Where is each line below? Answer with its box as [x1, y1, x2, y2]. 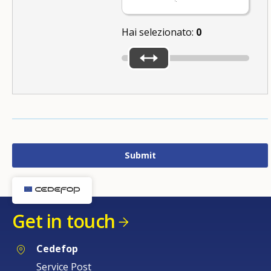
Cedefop [36, 242, 78, 256]
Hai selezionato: [122, 25, 196, 39]
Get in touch [12, 208, 115, 233]
